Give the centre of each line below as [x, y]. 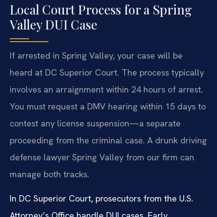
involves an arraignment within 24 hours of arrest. [106, 90]
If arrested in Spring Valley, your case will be [96, 56]
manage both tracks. [49, 174]
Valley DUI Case [54, 25]
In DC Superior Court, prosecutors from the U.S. [101, 198]
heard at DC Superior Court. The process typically [107, 73]
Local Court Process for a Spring [101, 10]
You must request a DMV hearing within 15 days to [108, 107]
